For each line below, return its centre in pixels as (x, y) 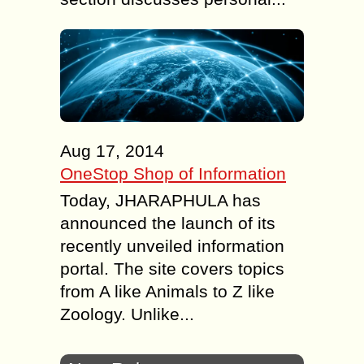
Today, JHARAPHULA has (160, 201)
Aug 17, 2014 (112, 151)
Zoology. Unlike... (127, 314)
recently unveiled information (172, 246)
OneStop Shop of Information (173, 174)
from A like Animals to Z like (167, 292)
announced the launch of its (168, 223)
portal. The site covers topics (172, 269)
